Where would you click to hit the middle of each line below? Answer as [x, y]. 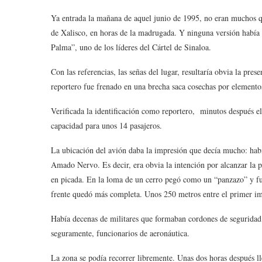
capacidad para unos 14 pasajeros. [108, 125]
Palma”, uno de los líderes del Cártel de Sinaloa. [131, 47]
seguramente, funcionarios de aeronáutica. [122, 233]
